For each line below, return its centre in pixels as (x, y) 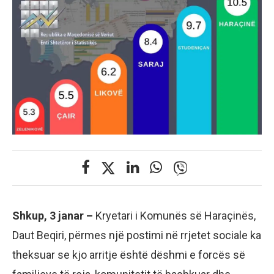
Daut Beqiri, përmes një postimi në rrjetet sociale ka (137, 235)
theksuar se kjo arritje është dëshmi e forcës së (129, 255)
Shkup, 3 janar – (53, 216)
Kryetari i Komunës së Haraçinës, (174, 216)
